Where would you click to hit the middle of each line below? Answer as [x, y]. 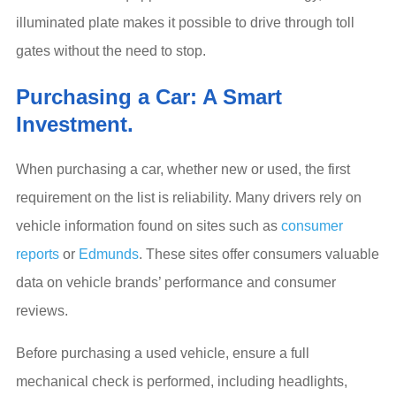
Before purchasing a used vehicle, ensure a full [163, 353]
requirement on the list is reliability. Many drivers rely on [189, 197]
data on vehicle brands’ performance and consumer [176, 282]
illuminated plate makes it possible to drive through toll [185, 22]
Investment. [75, 124]
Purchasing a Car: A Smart [149, 96]
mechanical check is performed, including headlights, [182, 381]
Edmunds [109, 254]
